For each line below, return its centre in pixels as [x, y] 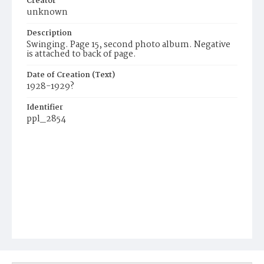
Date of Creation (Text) [71, 75]
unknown [47, 12]
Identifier [45, 108]
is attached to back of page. [81, 54]
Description [49, 33]
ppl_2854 [46, 119]
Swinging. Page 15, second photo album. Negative [128, 45]
